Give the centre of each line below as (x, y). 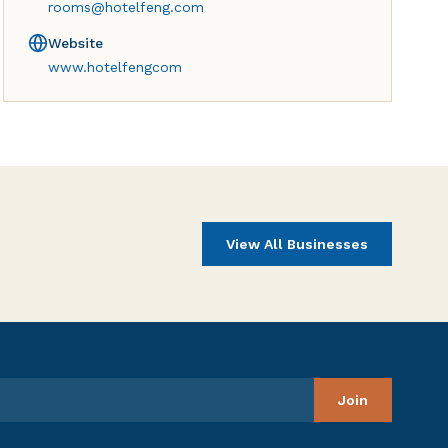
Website (75, 43)
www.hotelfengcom (114, 67)
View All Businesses (297, 244)
